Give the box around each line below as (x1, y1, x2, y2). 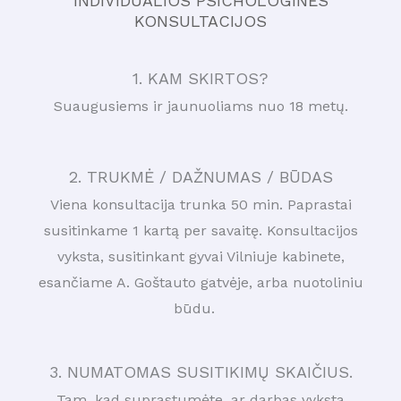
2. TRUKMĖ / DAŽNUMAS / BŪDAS (68, 167, 333, 187)
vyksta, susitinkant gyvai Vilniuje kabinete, (56, 248, 345, 266)
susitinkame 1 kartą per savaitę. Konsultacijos (43, 222, 358, 240)
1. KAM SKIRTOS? (132, 69, 269, 89)
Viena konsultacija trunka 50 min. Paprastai (49, 196, 352, 214)
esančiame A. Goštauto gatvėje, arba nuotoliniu (38, 274, 363, 292)
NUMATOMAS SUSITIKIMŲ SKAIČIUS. (66, 363, 353, 382)
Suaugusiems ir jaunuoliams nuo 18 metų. (53, 98, 348, 115)
